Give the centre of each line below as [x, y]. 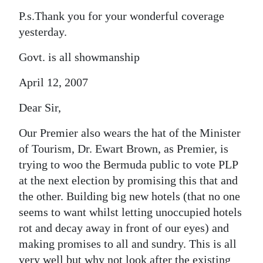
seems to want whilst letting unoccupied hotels [130, 212]
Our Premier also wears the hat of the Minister [130, 133]
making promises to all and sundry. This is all [128, 244]
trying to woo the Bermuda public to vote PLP [128, 164]
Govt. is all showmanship [79, 57]
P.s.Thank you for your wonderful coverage [122, 16]
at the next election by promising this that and [128, 180]
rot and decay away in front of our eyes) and [124, 228]
